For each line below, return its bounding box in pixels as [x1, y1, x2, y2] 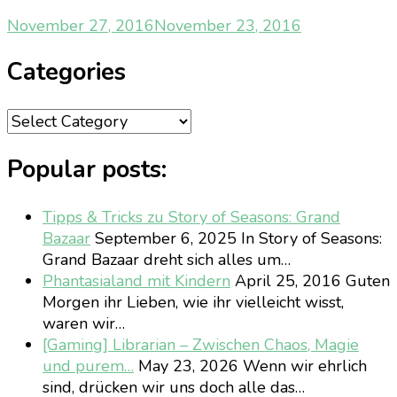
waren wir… [43, 312, 125, 334]
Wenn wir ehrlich [243, 354, 367, 377]
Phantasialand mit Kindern [43, 269, 230, 292]
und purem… [43, 354, 134, 377]
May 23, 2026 [134, 354, 238, 377]
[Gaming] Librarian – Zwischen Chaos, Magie [43, 333, 359, 355]
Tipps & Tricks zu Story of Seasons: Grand [43, 206, 340, 228]
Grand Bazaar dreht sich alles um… [43, 248, 291, 270]
